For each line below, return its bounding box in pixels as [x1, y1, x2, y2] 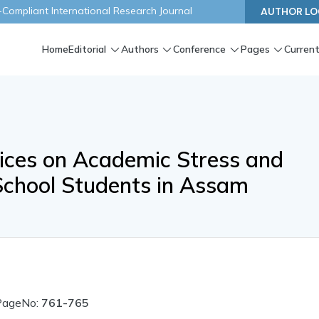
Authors [120, 43, 159, 56]
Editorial [68, 43, 106, 56]
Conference [173, 43, 226, 56]
